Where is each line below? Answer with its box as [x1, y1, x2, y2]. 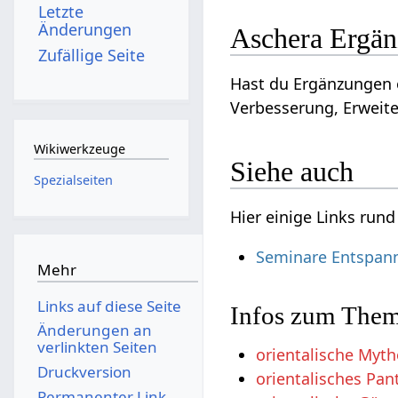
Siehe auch [230, 155, 354, 188]
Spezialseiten [33, 171, 113, 188]
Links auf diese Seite [36, 295, 181, 316]
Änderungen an [36, 320, 152, 341]
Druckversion [36, 361, 131, 382]
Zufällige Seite [38, 44, 146, 66]
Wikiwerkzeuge [33, 140, 125, 158]
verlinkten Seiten [36, 337, 157, 358]
